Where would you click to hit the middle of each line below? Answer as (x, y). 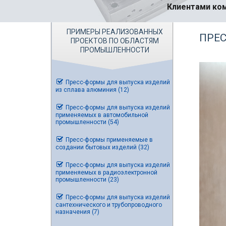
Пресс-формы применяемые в (108, 140)
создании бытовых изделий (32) (102, 147)
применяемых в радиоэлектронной (106, 173)
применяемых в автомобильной (102, 115)
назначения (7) (77, 212)
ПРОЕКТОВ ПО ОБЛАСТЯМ (115, 41)
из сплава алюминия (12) (92, 90)
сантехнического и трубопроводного (109, 205)
